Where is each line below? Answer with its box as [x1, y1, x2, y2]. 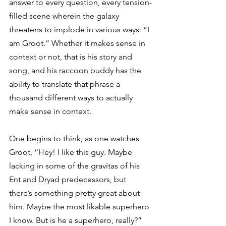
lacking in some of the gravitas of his [9, 161, 142, 171]
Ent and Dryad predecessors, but [9, 175, 128, 184]
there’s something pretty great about [9, 188, 142, 198]
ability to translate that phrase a [9, 79, 122, 89]
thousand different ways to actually [9, 93, 135, 102]
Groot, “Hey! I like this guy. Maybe [9, 147, 134, 157]
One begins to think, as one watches [9, 134, 141, 143]
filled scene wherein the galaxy [9, 11, 121, 21]
